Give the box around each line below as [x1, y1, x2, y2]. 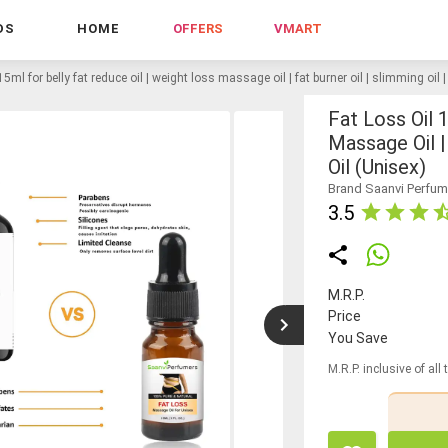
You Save [328, 329, 388, 346]
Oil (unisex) [328, 154, 426, 179]
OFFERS [173, 21, 223, 37]
